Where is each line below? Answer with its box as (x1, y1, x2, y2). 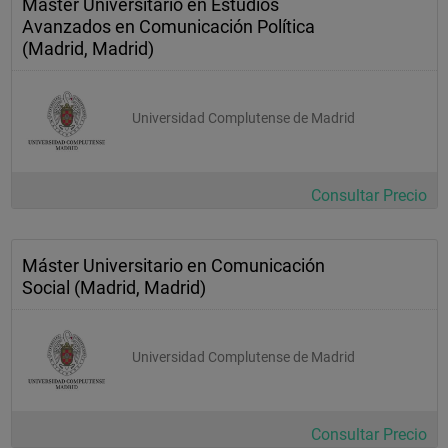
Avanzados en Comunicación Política (22, 15, 315, 37)
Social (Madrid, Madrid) (22, 276, 206, 298)
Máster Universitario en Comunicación (22, 254, 325, 276)
